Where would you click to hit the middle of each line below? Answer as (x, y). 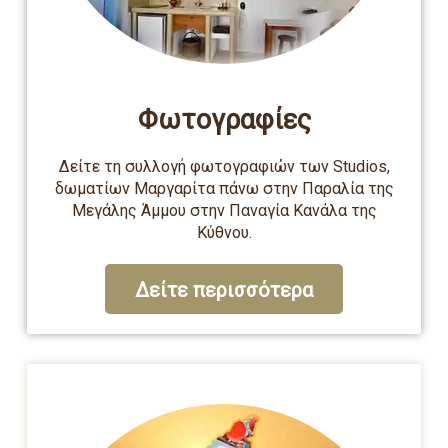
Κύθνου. (224, 232)
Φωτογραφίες (224, 120)
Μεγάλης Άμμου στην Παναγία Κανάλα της (224, 210)
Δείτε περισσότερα (224, 290)
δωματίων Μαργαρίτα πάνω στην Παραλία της (224, 188)
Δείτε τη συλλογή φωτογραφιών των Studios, (224, 166)
